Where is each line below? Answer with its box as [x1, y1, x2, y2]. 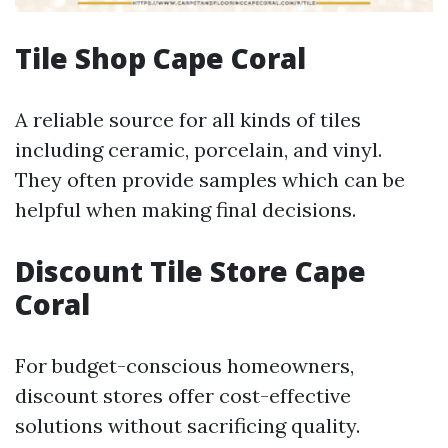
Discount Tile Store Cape [15, 252, 366, 290]
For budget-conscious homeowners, [15, 353, 354, 378]
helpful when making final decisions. [15, 197, 356, 222]
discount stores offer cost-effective [15, 383, 351, 408]
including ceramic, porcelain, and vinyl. [15, 137, 382, 162]
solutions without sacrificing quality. [15, 413, 360, 438]
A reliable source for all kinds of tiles [15, 107, 361, 132]
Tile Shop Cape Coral [15, 39, 306, 77]
